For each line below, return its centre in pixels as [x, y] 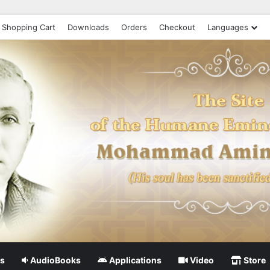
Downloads [88, 27]
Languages [228, 27]
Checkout [177, 27]
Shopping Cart [29, 27]
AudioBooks [55, 260]
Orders [134, 27]
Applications [134, 260]
